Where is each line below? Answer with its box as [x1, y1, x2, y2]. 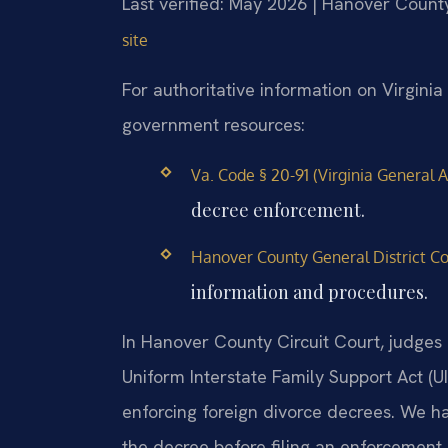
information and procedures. [190, 279, 428, 304]
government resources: [122, 113, 305, 137]
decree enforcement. [190, 197, 365, 222]
